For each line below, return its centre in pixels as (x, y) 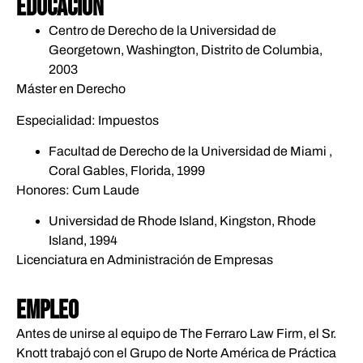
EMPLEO (47, 310)
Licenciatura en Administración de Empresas (145, 260)
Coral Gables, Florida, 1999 (127, 170)
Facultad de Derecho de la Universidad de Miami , (190, 151)
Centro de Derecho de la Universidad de (162, 31)
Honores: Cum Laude (78, 190)
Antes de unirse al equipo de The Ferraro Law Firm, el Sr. (176, 333)
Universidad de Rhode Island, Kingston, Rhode (182, 221)
